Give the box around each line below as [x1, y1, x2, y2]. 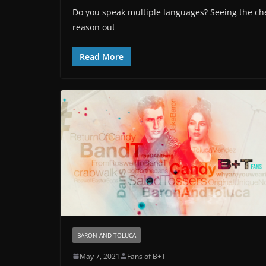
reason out [72, 21, 115, 33]
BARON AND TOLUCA [77, 230, 136, 239]
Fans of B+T [127, 251, 166, 261]
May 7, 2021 [80, 251, 120, 261]
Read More [80, 51, 123, 63]
